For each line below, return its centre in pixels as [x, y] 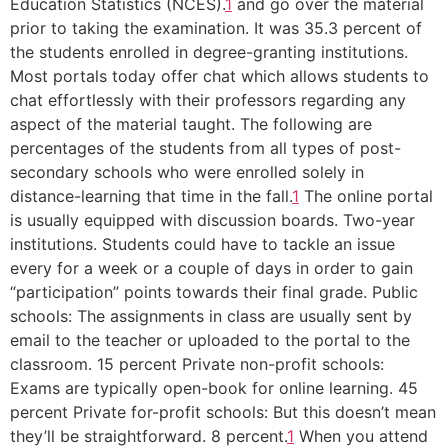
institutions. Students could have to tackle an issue [202, 244]
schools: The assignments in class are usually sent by [211, 316]
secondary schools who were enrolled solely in [187, 172]
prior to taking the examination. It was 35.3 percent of [216, 28]
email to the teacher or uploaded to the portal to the [210, 340]
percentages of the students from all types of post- [205, 148]
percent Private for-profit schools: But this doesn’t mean [223, 412]
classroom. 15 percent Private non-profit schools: [197, 364]
